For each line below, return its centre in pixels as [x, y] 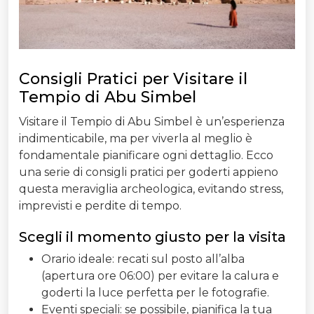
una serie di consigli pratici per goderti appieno [149, 172]
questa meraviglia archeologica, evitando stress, [151, 189]
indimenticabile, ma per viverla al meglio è [136, 138]
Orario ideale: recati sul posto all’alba [143, 259]
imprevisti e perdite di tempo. [100, 205]
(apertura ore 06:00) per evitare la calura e [160, 275]
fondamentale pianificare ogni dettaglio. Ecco [146, 155]
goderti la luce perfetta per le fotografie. [155, 292]
